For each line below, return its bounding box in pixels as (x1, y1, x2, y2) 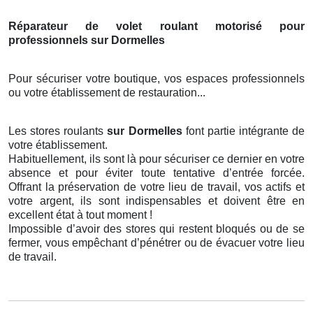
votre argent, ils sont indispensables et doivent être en (8, 195, 305, 208)
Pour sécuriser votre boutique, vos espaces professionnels (8, 73, 305, 85)
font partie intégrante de (185, 125, 305, 138)
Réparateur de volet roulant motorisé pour (8, 20, 305, 33)
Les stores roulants (8, 125, 108, 138)
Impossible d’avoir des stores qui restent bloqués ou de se (8, 223, 305, 235)
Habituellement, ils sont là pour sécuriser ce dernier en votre (8, 153, 305, 166)
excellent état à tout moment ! (8, 209, 152, 221)
